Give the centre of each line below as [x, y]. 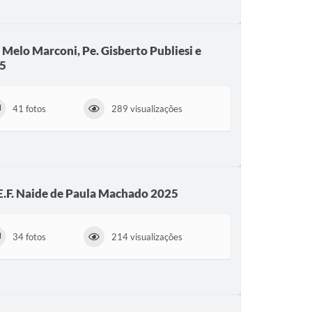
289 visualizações [147, 108]
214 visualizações [147, 236]
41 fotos [29, 108]
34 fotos [29, 236]
